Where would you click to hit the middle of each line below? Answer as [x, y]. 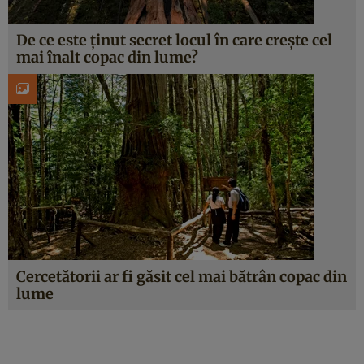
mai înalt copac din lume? [107, 57]
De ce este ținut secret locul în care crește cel [174, 40]
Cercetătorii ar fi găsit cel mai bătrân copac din [182, 277]
